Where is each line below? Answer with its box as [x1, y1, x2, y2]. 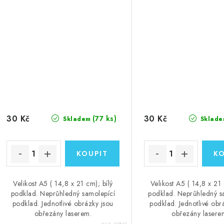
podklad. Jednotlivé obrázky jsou [12, 198, 113, 209]
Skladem [60, 114, 91, 124]
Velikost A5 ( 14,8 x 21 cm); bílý [13, 178, 113, 189]
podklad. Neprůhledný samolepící [10, 188, 115, 199]
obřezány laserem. [34, 208, 92, 219]
